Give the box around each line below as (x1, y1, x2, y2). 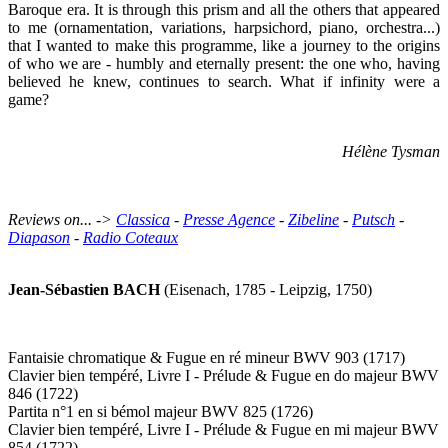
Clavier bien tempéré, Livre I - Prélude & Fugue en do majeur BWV (8, 366, 439, 384)
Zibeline (288, 210, 339, 228)
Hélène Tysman (342, 142, 440, 160)
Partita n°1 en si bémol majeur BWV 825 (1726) (8, 402, 313, 420)
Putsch (352, 210, 395, 228)
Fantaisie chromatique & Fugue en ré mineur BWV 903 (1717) (8, 348, 405, 366)
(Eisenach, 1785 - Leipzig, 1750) (160, 280, 372, 298)
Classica (116, 210, 170, 228)
